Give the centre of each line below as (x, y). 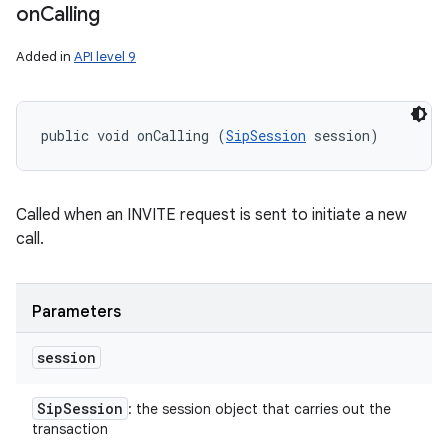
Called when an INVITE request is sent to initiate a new (211, 215)
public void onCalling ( (133, 135)
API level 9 (105, 56)
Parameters (76, 312)
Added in (45, 56)
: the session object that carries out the (259, 409)
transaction (70, 429)
